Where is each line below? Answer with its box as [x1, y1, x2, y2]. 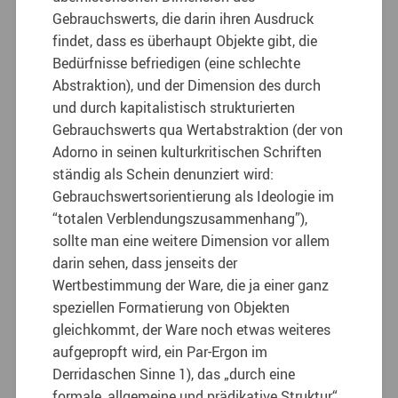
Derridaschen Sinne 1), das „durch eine [52, 363, 296, 384]
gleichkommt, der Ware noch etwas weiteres [52, 319, 331, 339]
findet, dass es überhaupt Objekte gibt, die [52, 30, 318, 51]
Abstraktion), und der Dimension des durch [52, 75, 322, 95]
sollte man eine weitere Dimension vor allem [52, 230, 330, 251]
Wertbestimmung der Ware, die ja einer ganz [52, 275, 330, 295]
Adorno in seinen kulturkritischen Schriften [52, 141, 322, 162]
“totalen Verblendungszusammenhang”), [52, 208, 308, 228]
